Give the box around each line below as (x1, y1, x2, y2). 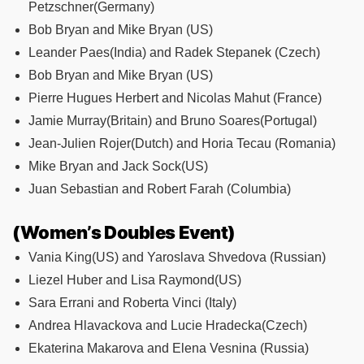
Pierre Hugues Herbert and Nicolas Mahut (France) (28, 90, 322, 105)
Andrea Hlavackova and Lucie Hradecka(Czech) (28, 318, 307, 332)
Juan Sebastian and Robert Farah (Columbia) (28, 181, 291, 196)
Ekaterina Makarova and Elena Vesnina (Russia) (28, 340, 309, 355)
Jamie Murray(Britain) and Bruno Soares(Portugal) (28, 113, 317, 128)
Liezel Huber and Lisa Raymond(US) (28, 272, 241, 287)
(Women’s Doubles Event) (12, 221, 236, 243)
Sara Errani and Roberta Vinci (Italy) (28, 295, 236, 310)
